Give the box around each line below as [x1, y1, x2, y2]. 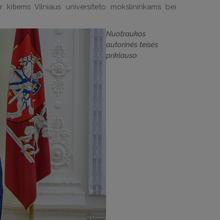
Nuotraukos [106, 29, 146, 38]
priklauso [106, 51, 137, 60]
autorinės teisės [106, 40, 158, 49]
